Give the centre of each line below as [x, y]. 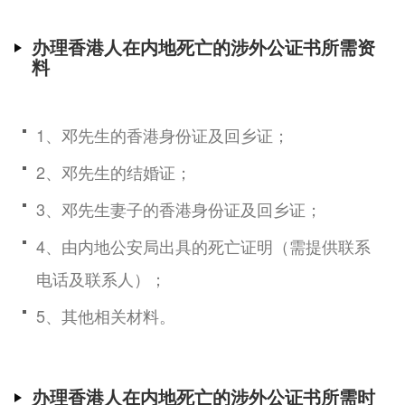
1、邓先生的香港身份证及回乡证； [163, 135]
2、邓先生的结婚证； [114, 172]
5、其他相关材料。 [106, 316]
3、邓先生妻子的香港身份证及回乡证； [179, 209]
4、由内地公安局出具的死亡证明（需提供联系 [203, 246]
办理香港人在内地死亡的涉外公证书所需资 [203, 47]
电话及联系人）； [101, 279]
